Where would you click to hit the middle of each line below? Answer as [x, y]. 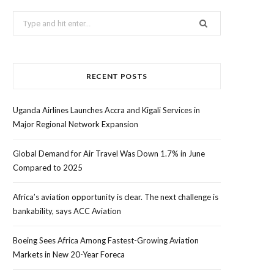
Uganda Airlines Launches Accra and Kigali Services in [106, 110]
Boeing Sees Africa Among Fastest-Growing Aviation [106, 241]
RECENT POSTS [117, 76]
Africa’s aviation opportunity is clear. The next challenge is [116, 197]
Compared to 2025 [48, 168]
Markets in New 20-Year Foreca [69, 255]
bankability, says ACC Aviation [67, 211]
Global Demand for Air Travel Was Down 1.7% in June [109, 154]
